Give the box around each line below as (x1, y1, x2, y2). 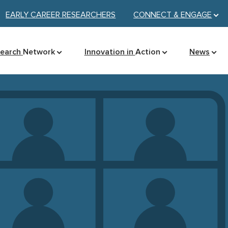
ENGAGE (181, 10, 212, 20)
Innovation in (84, 47, 135, 57)
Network (22, 47, 55, 57)
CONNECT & (133, 10, 181, 20)
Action (135, 47, 160, 57)
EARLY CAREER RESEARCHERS (6, 10, 116, 20)
